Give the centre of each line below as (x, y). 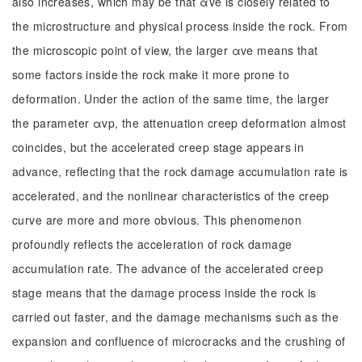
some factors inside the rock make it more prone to (151, 74)
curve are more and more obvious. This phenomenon (157, 220)
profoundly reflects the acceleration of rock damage (152, 244)
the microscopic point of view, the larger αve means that (165, 50)
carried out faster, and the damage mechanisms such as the (175, 317)
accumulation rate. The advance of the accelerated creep (168, 268)
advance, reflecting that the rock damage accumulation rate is (180, 171)
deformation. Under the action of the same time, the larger (171, 99)
